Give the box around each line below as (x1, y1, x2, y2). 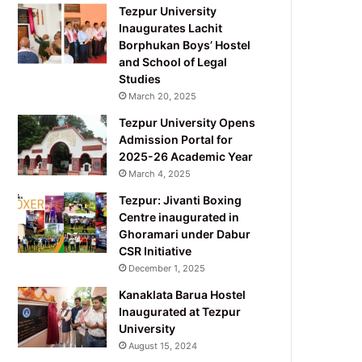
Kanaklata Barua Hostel (119, 287, 246, 301)
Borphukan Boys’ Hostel (119, 37, 251, 52)
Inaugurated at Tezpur (119, 304, 242, 318)
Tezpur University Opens (119, 115, 256, 129)
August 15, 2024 (128, 339, 198, 351)
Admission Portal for (119, 132, 234, 146)
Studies (119, 71, 162, 86)
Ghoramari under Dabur (119, 226, 251, 241)
